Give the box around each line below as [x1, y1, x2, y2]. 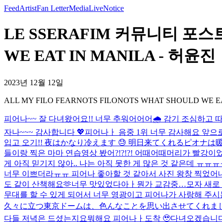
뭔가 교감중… [137, 179, 186, 188]
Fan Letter [37, 4, 69, 12]
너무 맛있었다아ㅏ [71, 179, 137, 188]
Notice [103, 4, 124, 12]
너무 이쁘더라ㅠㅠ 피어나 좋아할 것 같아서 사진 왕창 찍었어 [4, 169, 218, 178]
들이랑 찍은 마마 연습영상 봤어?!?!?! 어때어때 [4, 148, 166, 157]
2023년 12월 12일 [4, 78, 63, 87]
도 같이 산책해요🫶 [4, 179, 71, 188]
